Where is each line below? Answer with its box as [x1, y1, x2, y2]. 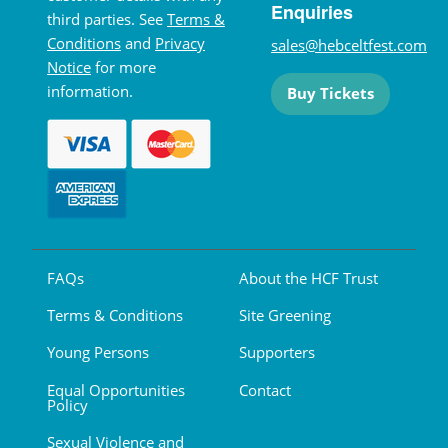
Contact [239, 379, 291, 400]
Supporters [239, 342, 315, 363]
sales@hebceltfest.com [270, 34, 427, 55]
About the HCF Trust [239, 267, 378, 288]
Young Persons [47, 342, 149, 363]
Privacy [155, 32, 205, 53]
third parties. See [47, 8, 167, 29]
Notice [47, 56, 91, 77]
